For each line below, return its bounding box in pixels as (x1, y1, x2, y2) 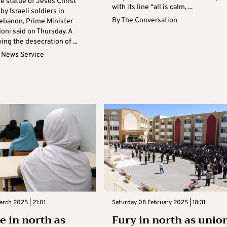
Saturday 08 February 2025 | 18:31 (111, 199, 205, 207)
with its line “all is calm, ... (111, 3, 193, 12)
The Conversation (121, 16, 177, 25)
